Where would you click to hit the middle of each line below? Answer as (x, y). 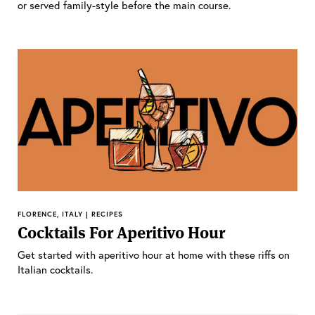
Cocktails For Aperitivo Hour (121, 232)
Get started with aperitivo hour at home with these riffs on (154, 254)
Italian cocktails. (55, 269)
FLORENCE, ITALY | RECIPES (70, 214)
